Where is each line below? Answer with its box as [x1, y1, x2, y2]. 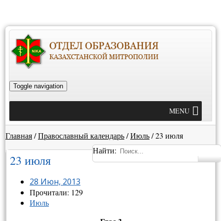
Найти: [93, 145, 116, 155]
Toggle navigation [13, 82, 63, 90]
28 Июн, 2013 [30, 176, 81, 187]
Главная [5, 130, 32, 141]
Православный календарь [38, 130, 124, 141]
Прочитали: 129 [30, 187, 83, 198]
